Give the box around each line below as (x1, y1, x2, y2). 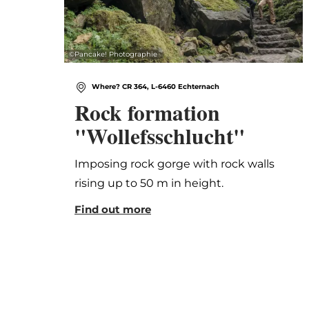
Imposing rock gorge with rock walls (74, 157, 275, 171)
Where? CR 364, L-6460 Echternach (92, 82, 219, 92)
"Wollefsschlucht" (74, 120, 245, 152)
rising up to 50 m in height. (74, 177, 223, 190)
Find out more (74, 203, 151, 217)
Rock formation (74, 97, 220, 129)
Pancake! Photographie (74, 50, 157, 59)
